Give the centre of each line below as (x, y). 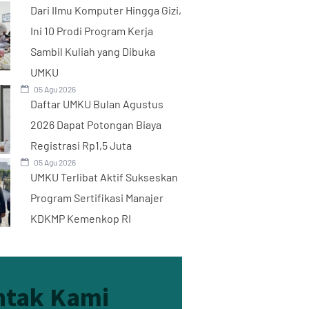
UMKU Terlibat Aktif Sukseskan (104, 177)
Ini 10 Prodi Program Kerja (91, 30)
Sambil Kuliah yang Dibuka (92, 51)
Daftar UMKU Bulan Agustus (97, 103)
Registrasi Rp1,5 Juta (81, 145)
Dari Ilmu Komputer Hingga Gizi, (106, 10)
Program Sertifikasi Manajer (97, 197)
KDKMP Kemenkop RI (80, 218)
